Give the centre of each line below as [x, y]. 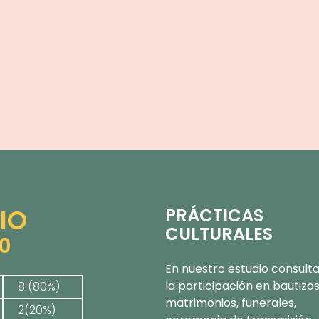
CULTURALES [219, 234]
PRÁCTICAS [214, 215]
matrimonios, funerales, [231, 303]
